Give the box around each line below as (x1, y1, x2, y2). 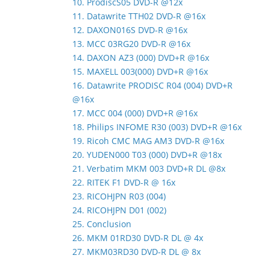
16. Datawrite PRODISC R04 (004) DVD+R (72, 80, 233, 91)
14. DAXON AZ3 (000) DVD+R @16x (72, 52, 209, 63)
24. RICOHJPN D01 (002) (72, 204, 166, 216)
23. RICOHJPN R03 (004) (72, 190, 166, 202)
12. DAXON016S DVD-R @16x (72, 24, 187, 36)
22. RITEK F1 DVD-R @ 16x (72, 177, 175, 188)
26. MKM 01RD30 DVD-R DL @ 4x (72, 232, 203, 243)
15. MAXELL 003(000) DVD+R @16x (72, 66, 208, 77)
